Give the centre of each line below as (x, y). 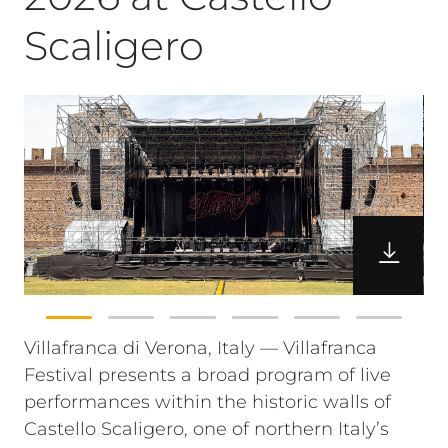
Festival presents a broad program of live (207, 375)
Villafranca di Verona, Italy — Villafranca (200, 348)
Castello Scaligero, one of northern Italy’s (206, 429)
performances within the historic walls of (207, 402)
